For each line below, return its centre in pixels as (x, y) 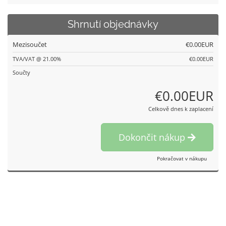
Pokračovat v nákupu (182, 158)
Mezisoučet (30, 44)
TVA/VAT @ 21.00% (37, 59)
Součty (21, 72)
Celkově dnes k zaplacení (181, 109)
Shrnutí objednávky (113, 24)
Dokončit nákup (153, 137)
